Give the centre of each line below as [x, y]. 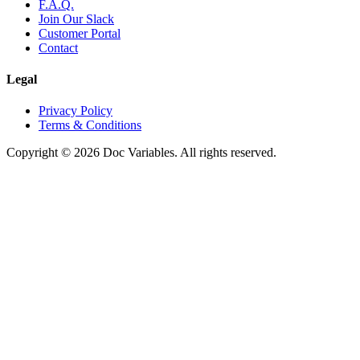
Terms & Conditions [90, 125]
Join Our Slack [76, 18]
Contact [58, 47]
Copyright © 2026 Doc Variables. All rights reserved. [141, 153]
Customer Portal [80, 33]
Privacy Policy [76, 111]
